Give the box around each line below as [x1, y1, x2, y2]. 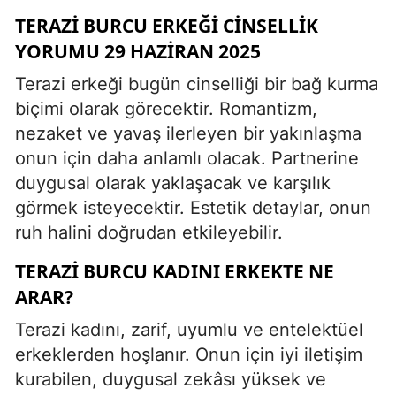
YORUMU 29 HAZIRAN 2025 [15, 38, 261, 64]
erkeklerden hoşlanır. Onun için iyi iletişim [15, 343, 362, 365]
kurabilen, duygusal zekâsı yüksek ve [15, 368, 326, 390]
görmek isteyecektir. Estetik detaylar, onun [15, 196, 371, 218]
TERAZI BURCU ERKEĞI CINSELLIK [15, 12, 318, 38]
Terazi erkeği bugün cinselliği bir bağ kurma [15, 72, 378, 95]
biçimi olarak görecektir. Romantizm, [15, 97, 317, 119]
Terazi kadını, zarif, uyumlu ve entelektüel [15, 318, 363, 340]
